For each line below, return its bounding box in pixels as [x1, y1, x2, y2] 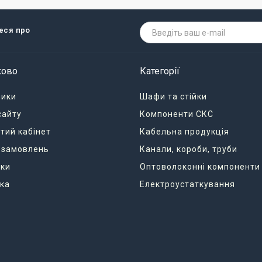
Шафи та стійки [140, 92, 207, 101]
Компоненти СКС [140, 109, 213, 119]
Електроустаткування [140, 180, 235, 189]
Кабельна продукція [140, 127, 229, 136]
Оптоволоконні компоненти [140, 162, 260, 171]
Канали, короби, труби [140, 144, 237, 154]
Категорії [140, 65, 180, 77]
